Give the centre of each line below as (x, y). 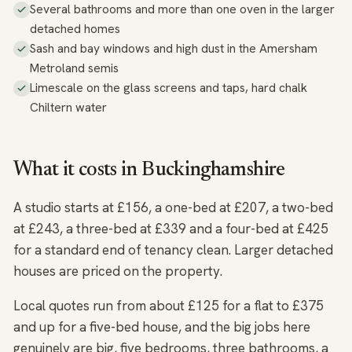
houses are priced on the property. (118, 271)
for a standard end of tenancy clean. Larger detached (173, 250)
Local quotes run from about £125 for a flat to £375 (169, 306)
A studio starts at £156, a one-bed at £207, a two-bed (173, 208)
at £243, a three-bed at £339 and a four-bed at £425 (171, 229)
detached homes (75, 29)
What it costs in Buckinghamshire (149, 171)
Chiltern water (69, 108)
